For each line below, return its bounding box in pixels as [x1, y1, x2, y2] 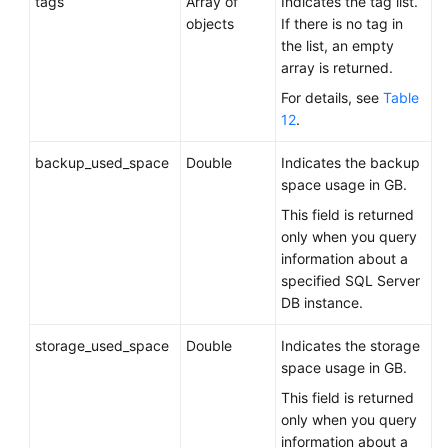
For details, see [281, 89, 383, 106]
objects [186, 15, 234, 32]
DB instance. [281, 294, 363, 311]
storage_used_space [35, 337, 169, 354]
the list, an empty [281, 37, 394, 54]
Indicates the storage [281, 337, 420, 354]
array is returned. [281, 59, 393, 76]
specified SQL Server [281, 272, 420, 289]
